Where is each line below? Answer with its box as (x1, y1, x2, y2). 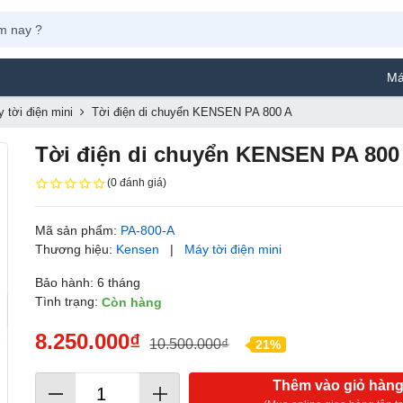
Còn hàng (102, 295, 163, 310)
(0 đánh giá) (107, 176, 167, 189)
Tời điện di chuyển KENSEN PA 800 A (92, 105, 292, 119)
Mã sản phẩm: (35, 222, 121, 237)
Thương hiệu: (35, 241, 117, 256)
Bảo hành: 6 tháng (35, 274, 141, 290)
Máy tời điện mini (184, 241, 282, 256)
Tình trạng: (35, 293, 103, 309)
